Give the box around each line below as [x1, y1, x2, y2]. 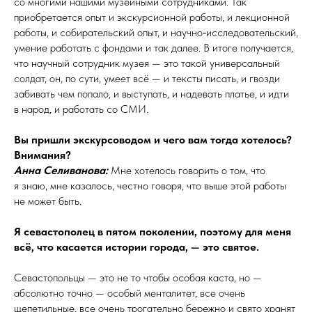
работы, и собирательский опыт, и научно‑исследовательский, [14, 26, 298, 40]
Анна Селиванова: [14, 164, 108, 178]
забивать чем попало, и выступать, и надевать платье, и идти [14, 87, 289, 101]
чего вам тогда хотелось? [163, 133, 292, 147]
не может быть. [14, 194, 81, 208]
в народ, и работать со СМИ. [14, 102, 148, 116]
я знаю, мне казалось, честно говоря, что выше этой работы [14, 179, 286, 193]
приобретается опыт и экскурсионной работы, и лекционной [14, 10, 290, 24]
